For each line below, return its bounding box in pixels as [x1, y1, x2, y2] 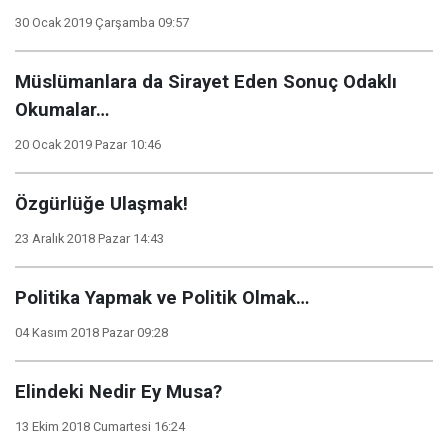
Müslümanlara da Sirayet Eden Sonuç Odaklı [15, 71, 397, 93]
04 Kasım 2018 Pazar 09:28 [15, 325, 168, 340]
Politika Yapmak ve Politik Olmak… [15, 287, 309, 309]
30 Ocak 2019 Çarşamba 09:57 [15, 15, 189, 30]
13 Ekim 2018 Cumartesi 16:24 [15, 419, 185, 434]
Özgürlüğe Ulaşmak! [15, 193, 188, 215]
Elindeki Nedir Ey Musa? [15, 381, 222, 403]
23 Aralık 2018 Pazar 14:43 [15, 231, 164, 246]
